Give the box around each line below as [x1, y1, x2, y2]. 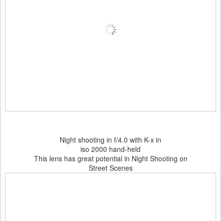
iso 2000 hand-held [80, 144, 141, 154]
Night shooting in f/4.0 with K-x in [60, 135, 161, 145]
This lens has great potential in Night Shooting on [34, 153, 187, 163]
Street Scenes [88, 163, 133, 173]
